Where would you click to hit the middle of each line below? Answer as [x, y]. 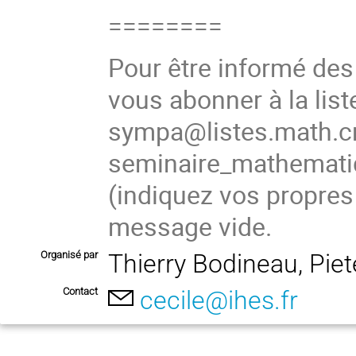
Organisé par [69, 254]
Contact [80, 292]
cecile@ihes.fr [219, 301]
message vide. [190, 226]
